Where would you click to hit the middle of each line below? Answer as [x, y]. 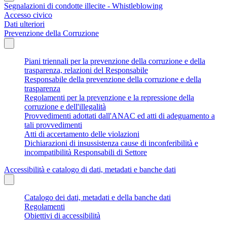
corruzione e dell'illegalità [65, 106]
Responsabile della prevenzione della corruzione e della [113, 79]
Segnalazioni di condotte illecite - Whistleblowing [83, 6]
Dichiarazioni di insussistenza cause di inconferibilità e [111, 143]
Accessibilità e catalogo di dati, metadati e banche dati [90, 169]
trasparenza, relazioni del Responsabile [86, 70]
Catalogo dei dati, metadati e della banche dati [98, 197]
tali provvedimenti [53, 125]
